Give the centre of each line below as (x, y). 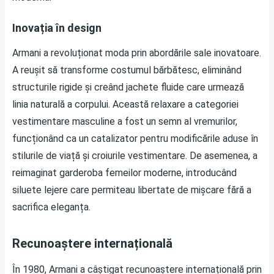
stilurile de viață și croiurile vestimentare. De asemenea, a (135, 155)
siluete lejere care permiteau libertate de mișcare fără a (132, 190)
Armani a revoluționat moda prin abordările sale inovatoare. (137, 53)
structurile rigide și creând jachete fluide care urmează (128, 87)
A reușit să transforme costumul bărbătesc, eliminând (127, 70)
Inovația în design (57, 28)
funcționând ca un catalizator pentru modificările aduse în (135, 138)
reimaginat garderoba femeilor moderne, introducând (124, 172)
